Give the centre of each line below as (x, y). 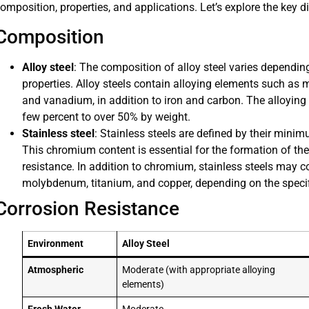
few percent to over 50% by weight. (106, 117)
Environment (56, 243)
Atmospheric (56, 270)
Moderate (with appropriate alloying (199, 270)
